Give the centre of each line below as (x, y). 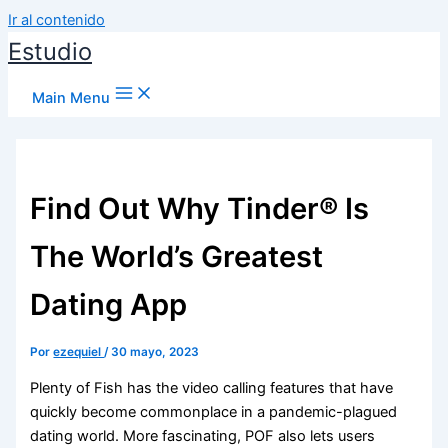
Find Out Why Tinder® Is (200, 208)
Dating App (109, 304)
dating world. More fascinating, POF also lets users (203, 435)
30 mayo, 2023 (155, 351)
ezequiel (79, 351)
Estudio (50, 51)
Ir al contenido (56, 20)
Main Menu (71, 98)
